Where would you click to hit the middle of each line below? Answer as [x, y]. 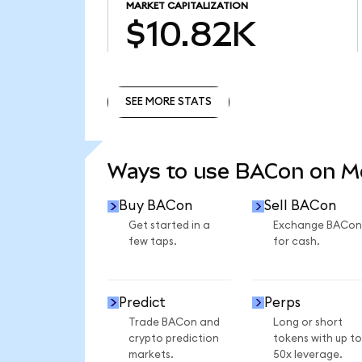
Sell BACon [300, 206]
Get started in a [169, 226]
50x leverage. [307, 354]
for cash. [296, 242]
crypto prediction [173, 338]
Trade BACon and [174, 322]
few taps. [152, 242]
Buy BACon [156, 206]
